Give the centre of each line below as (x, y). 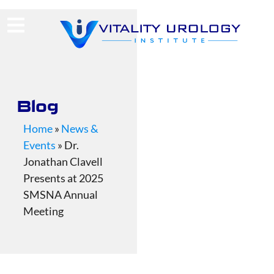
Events (39, 145)
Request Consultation (206, 10)
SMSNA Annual (61, 194)
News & (80, 128)
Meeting (43, 211)
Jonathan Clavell (63, 161)
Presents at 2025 (63, 178)
